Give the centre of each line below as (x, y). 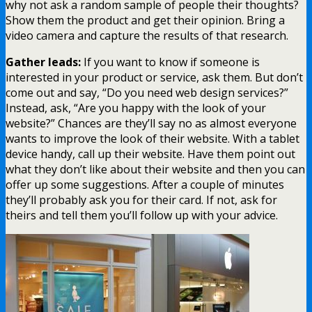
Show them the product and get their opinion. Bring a (145, 21)
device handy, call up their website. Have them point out (150, 154)
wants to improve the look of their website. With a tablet (153, 139)
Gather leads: (43, 62)
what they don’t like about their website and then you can (155, 170)
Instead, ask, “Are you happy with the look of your (136, 108)
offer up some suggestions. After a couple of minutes (145, 185)
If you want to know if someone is (170, 62)
